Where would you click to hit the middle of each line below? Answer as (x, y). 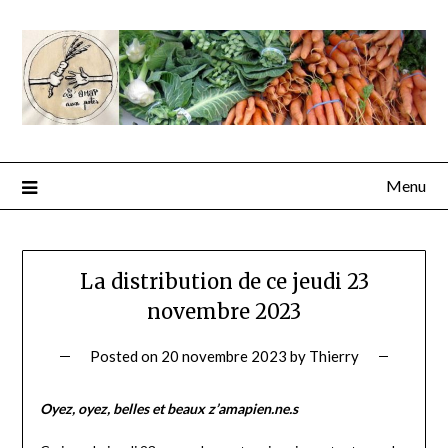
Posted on (125, 356)
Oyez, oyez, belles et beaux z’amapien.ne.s (168, 409)
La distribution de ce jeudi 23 (224, 282)
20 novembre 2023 (223, 356)
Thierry (333, 356)
